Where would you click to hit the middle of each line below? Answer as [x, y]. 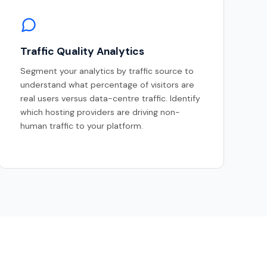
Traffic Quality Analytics [83, 52]
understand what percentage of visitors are [108, 85]
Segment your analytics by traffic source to [107, 71]
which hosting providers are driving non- [100, 112]
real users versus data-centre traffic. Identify [111, 99]
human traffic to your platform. [82, 126]
